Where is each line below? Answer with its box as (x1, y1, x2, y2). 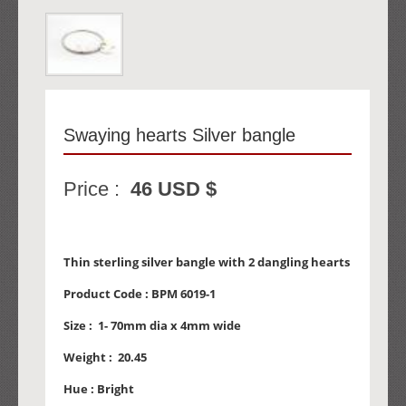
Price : (63, 178, 130, 201)
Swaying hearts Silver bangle (63, 125, 295, 146)
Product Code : (63, 285, 151, 303)
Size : (63, 317, 98, 334)
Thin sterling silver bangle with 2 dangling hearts (63, 254, 350, 271)
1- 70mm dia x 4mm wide (98, 317, 241, 334)
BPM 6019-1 (151, 285, 216, 303)
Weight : (63, 349, 118, 366)
